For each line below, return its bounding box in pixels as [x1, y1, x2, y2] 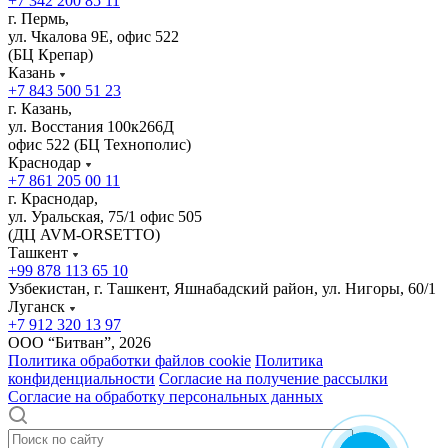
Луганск [8, 298, 65, 316]
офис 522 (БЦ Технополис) [8, 136, 191, 154]
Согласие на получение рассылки [159, 370, 388, 388]
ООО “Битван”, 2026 [8, 334, 151, 352]
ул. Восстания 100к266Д [8, 118, 174, 136]
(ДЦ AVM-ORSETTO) [8, 226, 160, 244]
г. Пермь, [8, 10, 69, 28]
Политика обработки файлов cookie [8, 352, 251, 370]
